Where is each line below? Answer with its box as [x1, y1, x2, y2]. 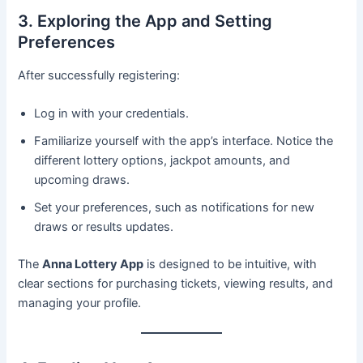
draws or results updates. [34, 220, 174, 235]
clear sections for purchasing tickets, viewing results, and [18, 276, 334, 292]
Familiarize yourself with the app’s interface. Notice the [34, 134, 334, 149]
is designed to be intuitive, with [143, 257, 318, 272]
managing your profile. [18, 296, 142, 311]
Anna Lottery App [42, 257, 144, 272]
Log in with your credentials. [34, 106, 190, 122]
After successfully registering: [18, 67, 181, 83]
